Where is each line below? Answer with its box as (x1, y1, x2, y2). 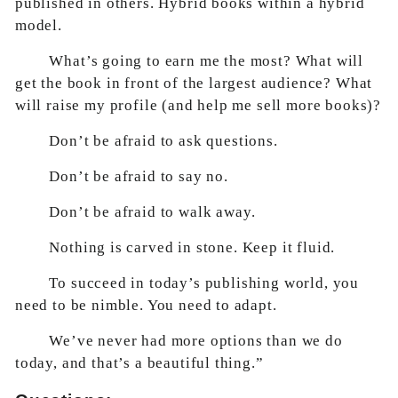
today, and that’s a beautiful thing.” (15, 354, 264, 371)
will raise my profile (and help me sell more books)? (15, 97, 382, 114)
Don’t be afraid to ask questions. (49, 132, 278, 149)
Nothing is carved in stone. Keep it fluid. (49, 239, 336, 256)
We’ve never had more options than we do (49, 332, 343, 349)
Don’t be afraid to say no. (49, 168, 228, 185)
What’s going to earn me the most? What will (49, 52, 363, 69)
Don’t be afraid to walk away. (49, 203, 256, 220)
